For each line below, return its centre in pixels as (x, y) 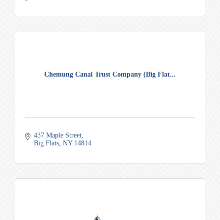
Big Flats (46, 143)
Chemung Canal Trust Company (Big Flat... (110, 75)
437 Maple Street (57, 136)
